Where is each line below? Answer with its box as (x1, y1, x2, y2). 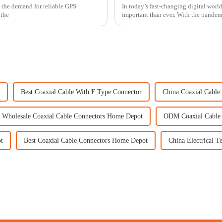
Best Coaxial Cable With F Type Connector (21, 88, 142, 96)
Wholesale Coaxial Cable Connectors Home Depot (2, 112, 143, 120)
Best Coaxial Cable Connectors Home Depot (24, 136, 148, 144)
